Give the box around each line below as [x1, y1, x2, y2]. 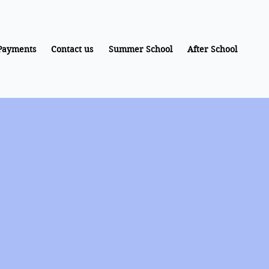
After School [187, 44, 238, 55]
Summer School [108, 44, 172, 55]
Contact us [51, 44, 94, 55]
